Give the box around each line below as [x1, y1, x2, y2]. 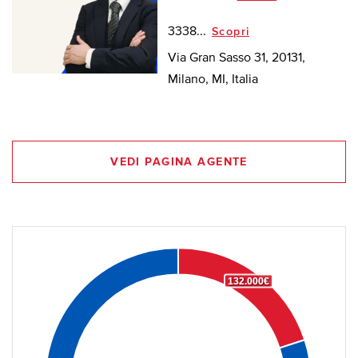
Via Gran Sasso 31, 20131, [167, 51, 305, 65]
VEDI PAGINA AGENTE [110, 156, 248, 168]
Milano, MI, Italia [167, 73, 258, 86]
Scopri [211, 26, 250, 38]
